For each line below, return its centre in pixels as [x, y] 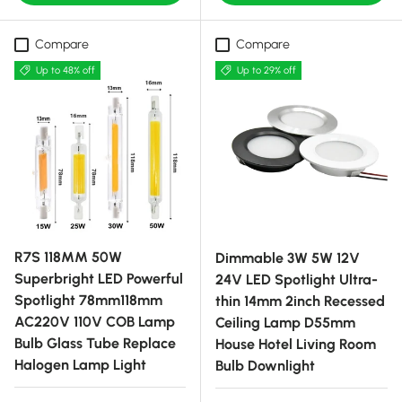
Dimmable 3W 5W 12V [288, 258]
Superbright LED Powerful [99, 279]
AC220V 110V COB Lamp [95, 322]
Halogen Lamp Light [80, 365]
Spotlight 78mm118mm [88, 301]
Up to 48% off [65, 71]
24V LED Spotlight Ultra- [297, 280]
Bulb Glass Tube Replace [95, 344]
